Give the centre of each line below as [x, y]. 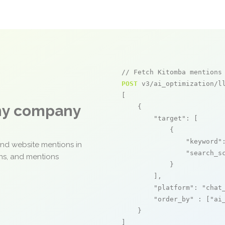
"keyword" [204, 141]
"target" [170, 118]
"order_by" [174, 199]
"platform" [174, 188]
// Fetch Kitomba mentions [172, 72]
